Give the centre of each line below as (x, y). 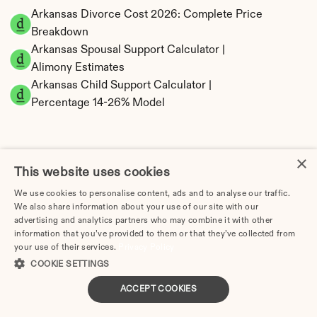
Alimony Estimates (78, 68)
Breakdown (60, 33)
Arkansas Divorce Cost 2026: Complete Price (147, 15)
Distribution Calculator (88, 192)
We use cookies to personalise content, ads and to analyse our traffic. (152, 194)
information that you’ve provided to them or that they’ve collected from (155, 234)
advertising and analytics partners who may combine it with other (144, 221)
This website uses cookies (92, 173)
